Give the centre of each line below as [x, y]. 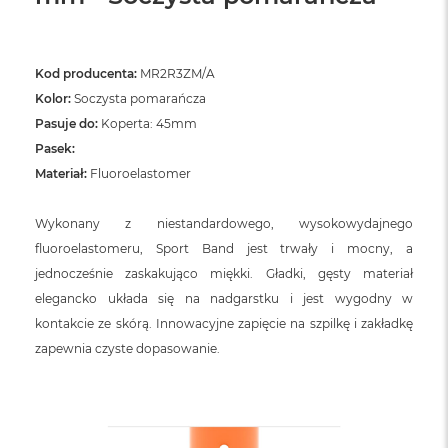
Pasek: [55, 148]
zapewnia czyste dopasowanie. [127, 348]
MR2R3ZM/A [176, 73]
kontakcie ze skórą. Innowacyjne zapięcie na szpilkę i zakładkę [224, 323]
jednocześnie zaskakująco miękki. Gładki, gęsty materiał [224, 273]
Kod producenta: [86, 73]
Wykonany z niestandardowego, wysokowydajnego [224, 223]
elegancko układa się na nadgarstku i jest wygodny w [224, 298]
